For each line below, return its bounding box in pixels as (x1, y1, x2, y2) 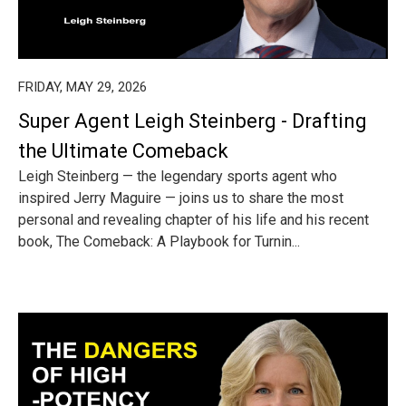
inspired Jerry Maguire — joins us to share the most (18, 189, 343, 207)
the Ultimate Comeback (18, 140, 228, 162)
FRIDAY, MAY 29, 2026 (18, 79, 147, 95)
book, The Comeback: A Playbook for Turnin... (18, 233, 300, 250)
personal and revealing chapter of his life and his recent (18, 211, 369, 228)
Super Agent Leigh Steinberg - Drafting (18, 110, 367, 132)
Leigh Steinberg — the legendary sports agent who (18, 168, 337, 185)
